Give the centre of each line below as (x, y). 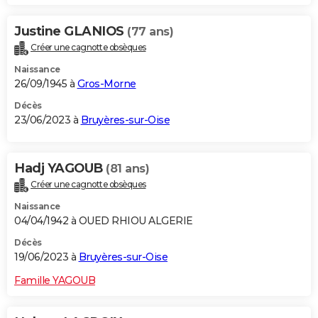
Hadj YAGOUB (60, 169)
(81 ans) (127, 169)
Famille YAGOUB (55, 280)
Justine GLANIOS (71, 32)
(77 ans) (150, 32)
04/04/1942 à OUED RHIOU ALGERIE (104, 220)
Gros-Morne (106, 84)
